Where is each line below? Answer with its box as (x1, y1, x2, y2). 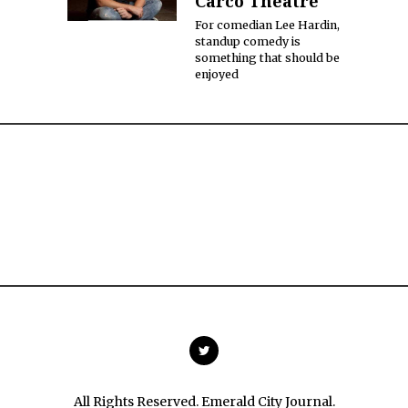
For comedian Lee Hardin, (195, 17, 340, 32)
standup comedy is (195, 34, 301, 48)
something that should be (195, 50, 340, 65)
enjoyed (195, 66, 239, 81)
